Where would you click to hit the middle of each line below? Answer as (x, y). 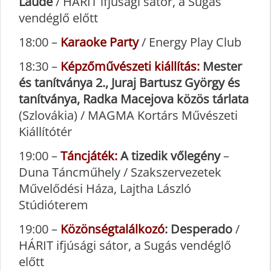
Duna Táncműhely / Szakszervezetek (120, 172)
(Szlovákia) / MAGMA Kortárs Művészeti (128, 116)
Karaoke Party (100, 42)
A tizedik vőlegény (170, 156)
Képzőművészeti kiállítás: (130, 67)
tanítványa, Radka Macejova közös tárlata (134, 99)
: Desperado (198, 229)
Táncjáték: (89, 156)
